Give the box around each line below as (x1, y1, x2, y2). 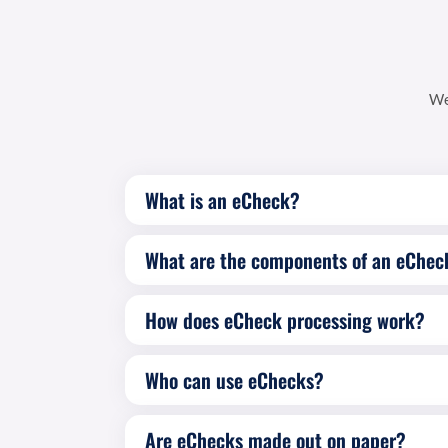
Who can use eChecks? (144, 365, 324, 395)
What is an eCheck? (144, 185, 300, 215)
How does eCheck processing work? (144, 305, 425, 335)
